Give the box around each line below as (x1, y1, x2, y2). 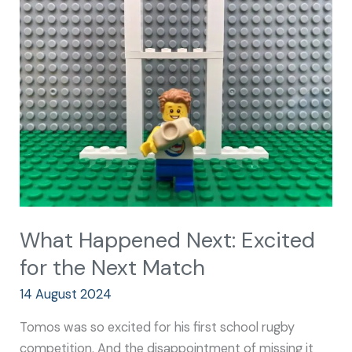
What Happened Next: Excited (20, 225, 316, 254)
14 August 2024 (20, 286, 112, 303)
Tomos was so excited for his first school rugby (20, 318, 295, 335)
